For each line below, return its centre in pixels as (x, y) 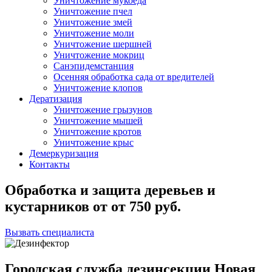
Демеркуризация (64, 153)
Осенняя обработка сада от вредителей (134, 77)
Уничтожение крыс (93, 142)
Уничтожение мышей (98, 121)
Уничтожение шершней (103, 44)
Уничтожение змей (93, 22)
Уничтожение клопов (98, 88)
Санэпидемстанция (93, 66)
